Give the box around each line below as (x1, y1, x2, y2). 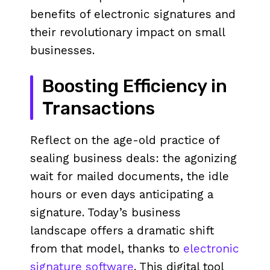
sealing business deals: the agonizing (30, 151, 237, 165)
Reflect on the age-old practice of (30, 133, 219, 147)
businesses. (30, 43, 95, 57)
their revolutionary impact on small (30, 25, 225, 39)
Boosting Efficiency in (42, 75, 227, 98)
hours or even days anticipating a (30, 187, 213, 201)
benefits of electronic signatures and (30, 7, 236, 21)
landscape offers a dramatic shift (30, 223, 214, 237)
